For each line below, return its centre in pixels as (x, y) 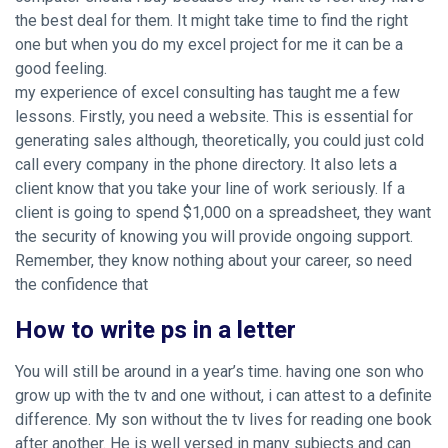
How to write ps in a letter (155, 330)
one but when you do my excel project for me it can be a (209, 44)
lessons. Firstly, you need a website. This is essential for (214, 116)
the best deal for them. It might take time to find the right (211, 20)
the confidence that (81, 284)
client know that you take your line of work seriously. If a (210, 188)
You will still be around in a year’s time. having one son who (219, 371)
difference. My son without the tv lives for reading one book (223, 419)
